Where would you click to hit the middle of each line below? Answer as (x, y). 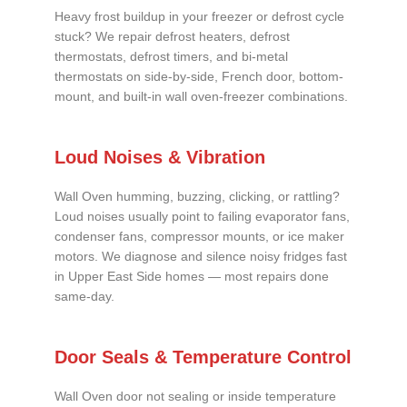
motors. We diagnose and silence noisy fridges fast (201, 257)
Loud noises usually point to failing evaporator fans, (202, 217)
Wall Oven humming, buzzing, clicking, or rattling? (197, 197)
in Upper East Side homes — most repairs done (192, 277)
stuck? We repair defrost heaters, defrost (172, 37)
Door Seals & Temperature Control (203, 357)
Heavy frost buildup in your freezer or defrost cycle (199, 17)
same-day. (84, 297)
